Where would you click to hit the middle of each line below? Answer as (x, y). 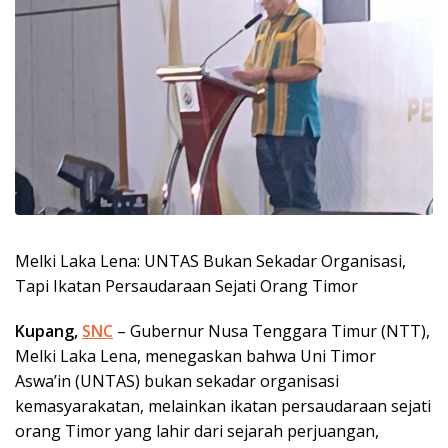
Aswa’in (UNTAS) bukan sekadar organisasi (177, 381)
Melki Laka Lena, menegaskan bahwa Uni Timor (195, 356)
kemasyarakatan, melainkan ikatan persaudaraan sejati (223, 406)
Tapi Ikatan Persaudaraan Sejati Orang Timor (186, 286)
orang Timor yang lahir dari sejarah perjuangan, (197, 431)
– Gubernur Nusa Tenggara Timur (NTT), (271, 331)
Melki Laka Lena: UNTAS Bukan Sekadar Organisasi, (210, 261)
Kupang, (48, 331)
